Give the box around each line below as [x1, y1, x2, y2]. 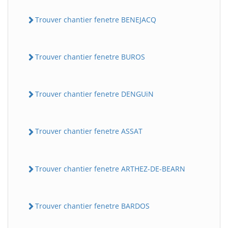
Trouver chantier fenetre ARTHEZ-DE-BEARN [35, 163, 185, 174]
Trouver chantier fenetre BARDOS [35, 201, 150, 211]
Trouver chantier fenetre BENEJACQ [35, 14, 156, 24]
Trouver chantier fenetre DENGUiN [35, 89, 154, 99]
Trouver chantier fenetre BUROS [35, 51, 145, 62]
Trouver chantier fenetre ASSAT [35, 126, 142, 136]
